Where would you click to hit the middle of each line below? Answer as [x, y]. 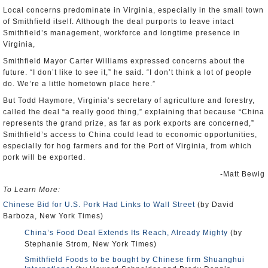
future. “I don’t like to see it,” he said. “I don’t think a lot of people [127, 72]
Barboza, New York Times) [66, 216]
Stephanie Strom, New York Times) [91, 244]
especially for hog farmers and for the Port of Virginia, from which [127, 146]
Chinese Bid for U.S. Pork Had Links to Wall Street [99, 205]
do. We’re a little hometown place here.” [79, 84]
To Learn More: [32, 190]
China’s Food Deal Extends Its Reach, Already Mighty [126, 233]
